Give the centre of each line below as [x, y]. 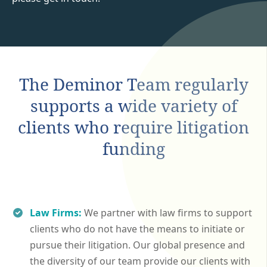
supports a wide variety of [133, 105]
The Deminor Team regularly [133, 84]
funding [133, 148]
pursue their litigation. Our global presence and [137, 245]
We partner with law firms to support [168, 212]
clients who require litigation [133, 127]
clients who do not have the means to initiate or [137, 229]
